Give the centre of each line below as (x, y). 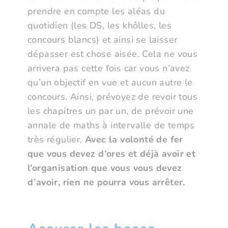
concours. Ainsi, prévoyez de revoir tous (112, 97)
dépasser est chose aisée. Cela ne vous (113, 54)
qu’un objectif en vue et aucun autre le (110, 83)
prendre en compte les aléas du (96, 11)
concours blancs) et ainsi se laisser (103, 40)
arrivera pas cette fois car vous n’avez (109, 68)
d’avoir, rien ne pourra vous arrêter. (106, 182)
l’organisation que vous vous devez (105, 168)
